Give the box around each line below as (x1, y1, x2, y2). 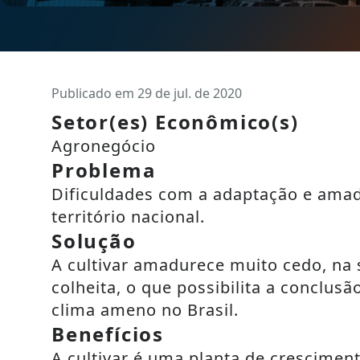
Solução (51, 227, 137, 254)
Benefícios (51, 321, 164, 347)
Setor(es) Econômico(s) (51, 108, 299, 135)
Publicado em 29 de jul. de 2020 (51, 84, 242, 102)
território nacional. (51, 206, 205, 227)
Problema (51, 157, 157, 183)
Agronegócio (51, 135, 156, 157)
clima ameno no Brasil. (51, 299, 239, 321)
